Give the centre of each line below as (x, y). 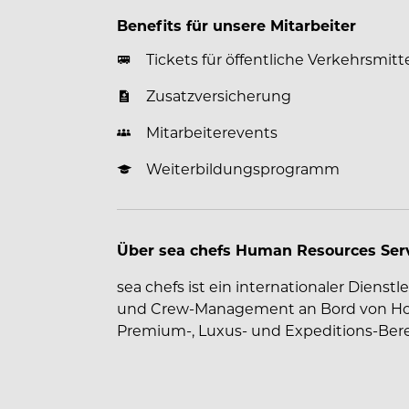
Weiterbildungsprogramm (243, 168)
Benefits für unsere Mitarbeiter (236, 25)
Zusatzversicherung (219, 95)
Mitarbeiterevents (212, 132)
